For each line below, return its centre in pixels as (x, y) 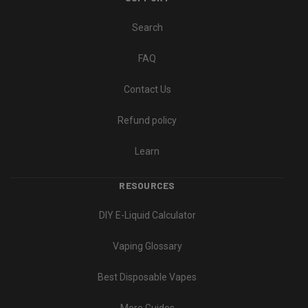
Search (147, 28)
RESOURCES (147, 186)
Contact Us (147, 90)
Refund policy (147, 121)
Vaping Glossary (147, 246)
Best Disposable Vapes (147, 277)
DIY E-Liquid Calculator (147, 216)
